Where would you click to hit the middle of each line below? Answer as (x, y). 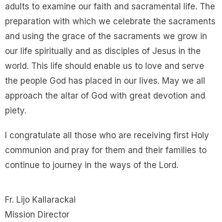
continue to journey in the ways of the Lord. (92, 165)
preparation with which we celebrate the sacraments (110, 21)
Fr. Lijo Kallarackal (40, 200)
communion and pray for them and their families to (106, 150)
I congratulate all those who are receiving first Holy (107, 135)
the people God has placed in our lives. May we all (105, 81)
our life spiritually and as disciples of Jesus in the (103, 51)
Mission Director (37, 215)
